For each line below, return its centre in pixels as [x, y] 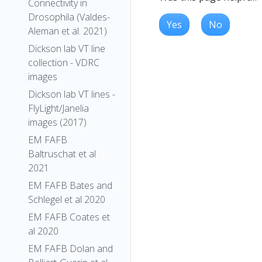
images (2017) [57, 122]
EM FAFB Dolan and [70, 249]
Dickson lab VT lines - [72, 94]
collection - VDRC [64, 63]
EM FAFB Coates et [69, 217]
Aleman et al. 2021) [68, 31]
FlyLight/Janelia [58, 108]
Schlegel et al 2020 [67, 199]
